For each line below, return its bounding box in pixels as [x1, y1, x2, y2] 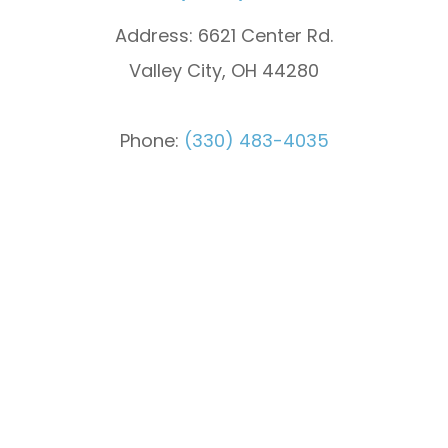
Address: [115, 23, 193, 48]
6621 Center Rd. [193, 23, 333, 48]
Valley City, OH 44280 [129, 58, 319, 83]
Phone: [119, 128, 179, 153]
